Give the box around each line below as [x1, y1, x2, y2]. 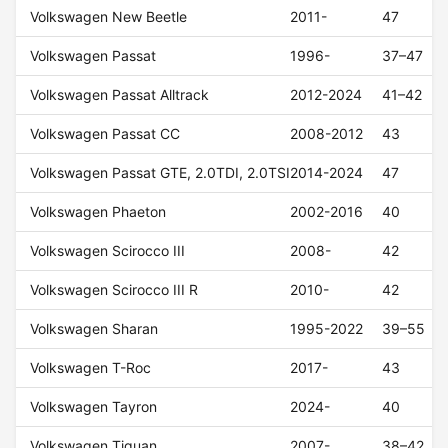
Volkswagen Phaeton [30, 203, 167, 221]
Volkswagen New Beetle [30, 8, 188, 26]
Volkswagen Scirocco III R [30, 281, 199, 299]
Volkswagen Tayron [30, 398, 158, 416]
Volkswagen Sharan [30, 320, 159, 338]
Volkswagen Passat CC [30, 125, 181, 143]
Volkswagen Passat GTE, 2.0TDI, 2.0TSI [30, 164, 291, 182]
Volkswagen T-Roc [30, 359, 152, 377]
